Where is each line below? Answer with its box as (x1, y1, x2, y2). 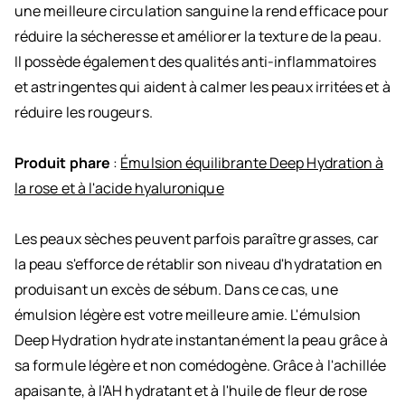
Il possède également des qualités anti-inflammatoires (14, 52, 377, 72)
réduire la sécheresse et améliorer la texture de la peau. (14, 26, 382, 47)
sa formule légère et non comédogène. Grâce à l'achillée (14, 355, 387, 376)
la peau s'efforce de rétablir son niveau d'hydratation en (14, 254, 383, 275)
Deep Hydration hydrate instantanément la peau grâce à (14, 330, 389, 351)
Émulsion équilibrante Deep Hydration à (120, 153, 384, 174)
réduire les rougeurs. (14, 102, 153, 123)
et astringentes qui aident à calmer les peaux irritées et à (14, 77, 391, 98)
